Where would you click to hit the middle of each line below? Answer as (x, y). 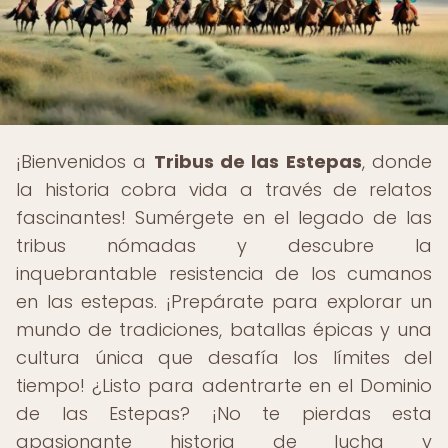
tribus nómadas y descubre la (224, 245)
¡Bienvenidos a (85, 161)
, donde (397, 161)
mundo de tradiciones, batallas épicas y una (224, 329)
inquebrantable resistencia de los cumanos (224, 273)
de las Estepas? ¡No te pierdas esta (224, 413)
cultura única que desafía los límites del (224, 357)
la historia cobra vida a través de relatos (224, 189)
